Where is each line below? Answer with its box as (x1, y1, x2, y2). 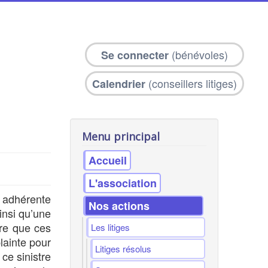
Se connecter (101, 47, 169, 63)
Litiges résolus (95, 242, 152, 255)
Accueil (89, 153, 127, 168)
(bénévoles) (169, 47, 228, 62)
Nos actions (89, 198, 150, 214)
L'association (89, 175, 157, 191)
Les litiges (91, 221, 130, 233)
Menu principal (82, 129, 160, 144)
